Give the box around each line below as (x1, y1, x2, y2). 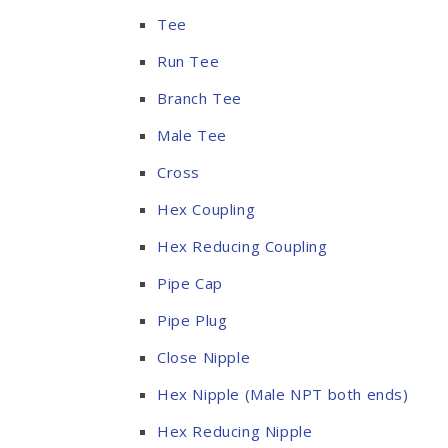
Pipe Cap (157, 273, 223, 293)
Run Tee (157, 51, 220, 71)
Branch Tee (157, 88, 242, 108)
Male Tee (157, 125, 227, 145)
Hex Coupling (157, 199, 256, 219)
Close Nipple (157, 347, 251, 367)
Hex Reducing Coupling (157, 236, 328, 256)
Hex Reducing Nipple (157, 421, 313, 441)
